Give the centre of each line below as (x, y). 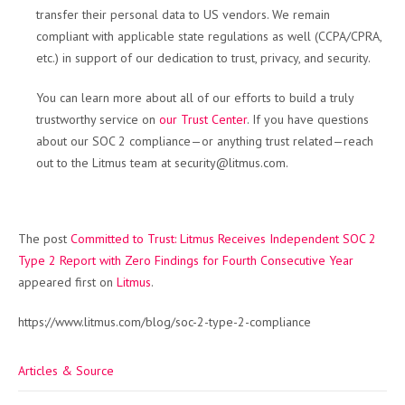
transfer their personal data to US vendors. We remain (183, 14)
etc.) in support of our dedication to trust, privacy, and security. (203, 58)
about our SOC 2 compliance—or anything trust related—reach (205, 141)
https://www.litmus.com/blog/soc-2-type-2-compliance (165, 322)
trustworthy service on (98, 119)
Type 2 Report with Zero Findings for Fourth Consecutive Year (186, 260)
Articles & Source (66, 371)
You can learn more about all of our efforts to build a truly (195, 98)
